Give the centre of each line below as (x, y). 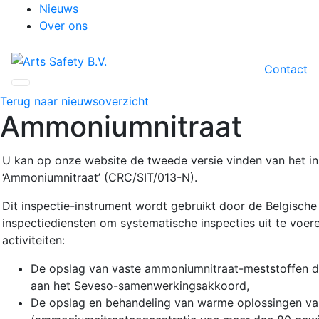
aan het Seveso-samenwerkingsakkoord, (140, 285)
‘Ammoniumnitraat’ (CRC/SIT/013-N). (100, 177)
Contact (286, 69)
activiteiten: (35, 240)
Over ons (63, 26)
